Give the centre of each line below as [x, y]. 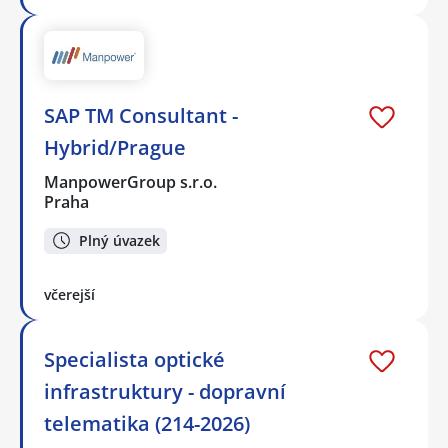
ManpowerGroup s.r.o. [131, 181]
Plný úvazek [119, 240]
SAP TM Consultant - [141, 115]
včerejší [69, 295]
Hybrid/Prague [115, 147]
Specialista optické [134, 360]
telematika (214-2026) [147, 424]
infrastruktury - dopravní [165, 392]
